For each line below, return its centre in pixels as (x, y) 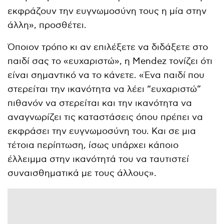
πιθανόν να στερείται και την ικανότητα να (100, 103)
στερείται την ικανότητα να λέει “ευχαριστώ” (104, 89)
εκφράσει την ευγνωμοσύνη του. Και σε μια (102, 131)
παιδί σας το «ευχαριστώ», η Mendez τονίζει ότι (110, 61)
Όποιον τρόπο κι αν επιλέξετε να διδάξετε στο (108, 47)
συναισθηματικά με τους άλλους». (82, 173)
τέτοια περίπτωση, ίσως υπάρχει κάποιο (93, 145)
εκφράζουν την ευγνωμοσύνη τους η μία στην (107, 11)
